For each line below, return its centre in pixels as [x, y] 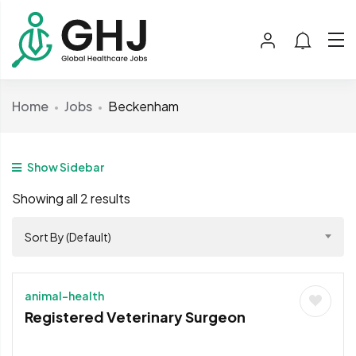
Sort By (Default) [68, 236]
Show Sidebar [65, 166]
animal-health [64, 295]
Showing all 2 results [71, 198]
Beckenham [143, 106]
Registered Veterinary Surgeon [135, 316]
